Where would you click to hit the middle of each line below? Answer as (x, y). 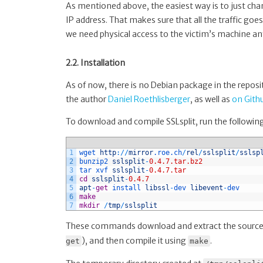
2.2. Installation (95, 63)
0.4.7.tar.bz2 (176, 161)
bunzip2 (96, 161)
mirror (141, 152)
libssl (157, 188)
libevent (207, 188)
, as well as (211, 99)
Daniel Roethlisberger (149, 99)
